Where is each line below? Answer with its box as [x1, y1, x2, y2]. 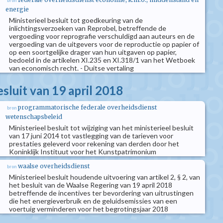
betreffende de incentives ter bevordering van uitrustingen [9, 189, 194, 197]
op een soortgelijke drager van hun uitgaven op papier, [9, 48, 177, 56]
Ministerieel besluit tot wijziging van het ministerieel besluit [9, 123, 194, 132]
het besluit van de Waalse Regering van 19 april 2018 [9, 181, 172, 189]
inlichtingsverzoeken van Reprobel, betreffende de [9, 24, 166, 32]
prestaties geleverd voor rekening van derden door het [9, 139, 179, 148]
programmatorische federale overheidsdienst [18, 104, 157, 111]
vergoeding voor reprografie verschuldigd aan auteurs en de [9, 32, 195, 40]
